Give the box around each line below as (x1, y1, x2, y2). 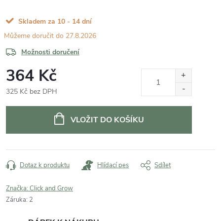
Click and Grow (30, 184, 73, 193)
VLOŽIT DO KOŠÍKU (70, 114, 144, 125)
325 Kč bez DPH (6, 86, 57, 96)
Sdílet (154, 160, 171, 170)
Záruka (6, 195, 26, 204)
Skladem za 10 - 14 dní (18, 16, 92, 26)
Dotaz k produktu (20, 160, 70, 170)
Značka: (6, 184, 30, 193)
